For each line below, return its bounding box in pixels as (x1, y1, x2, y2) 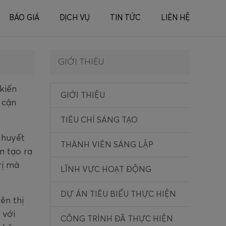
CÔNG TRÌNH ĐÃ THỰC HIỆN (60, 214, 173, 223)
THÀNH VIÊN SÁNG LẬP (60, 140, 153, 149)
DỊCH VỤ (60, 14, 90, 22)
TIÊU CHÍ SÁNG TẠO (60, 116, 138, 124)
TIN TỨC (110, 14, 141, 22)
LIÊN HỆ (161, 14, 190, 22)
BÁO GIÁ (9, 14, 39, 22)
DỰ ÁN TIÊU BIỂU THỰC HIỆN (60, 190, 176, 198)
